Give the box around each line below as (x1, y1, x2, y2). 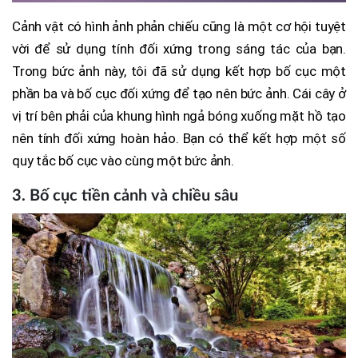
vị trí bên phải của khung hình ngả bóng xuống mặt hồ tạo (12, 108, 346, 125)
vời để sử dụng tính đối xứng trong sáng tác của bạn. (12, 41, 346, 58)
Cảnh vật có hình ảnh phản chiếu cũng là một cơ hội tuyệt (12, 18, 346, 35)
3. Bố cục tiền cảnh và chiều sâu (12, 188, 238, 205)
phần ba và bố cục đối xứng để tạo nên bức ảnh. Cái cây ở (12, 86, 346, 102)
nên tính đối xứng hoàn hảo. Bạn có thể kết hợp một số (12, 130, 346, 147)
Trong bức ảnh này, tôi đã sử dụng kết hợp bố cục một (12, 63, 346, 80)
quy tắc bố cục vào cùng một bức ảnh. (12, 153, 234, 169)
